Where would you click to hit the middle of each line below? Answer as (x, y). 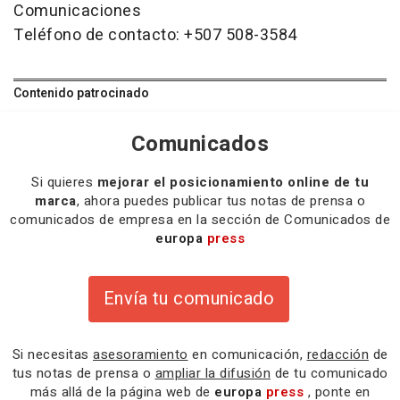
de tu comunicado (329, 374)
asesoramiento (141, 355)
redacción (337, 355)
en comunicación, (247, 355)
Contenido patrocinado (81, 94)
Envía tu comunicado (189, 299)
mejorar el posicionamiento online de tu (233, 183)
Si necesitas (52, 355)
